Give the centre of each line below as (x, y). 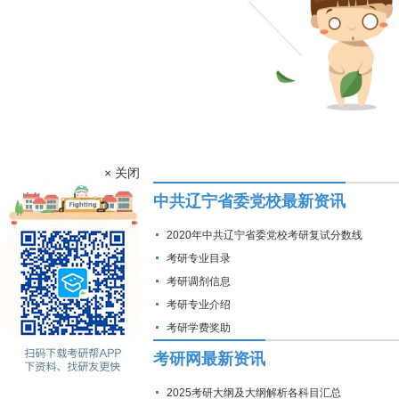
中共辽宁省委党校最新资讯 (249, 201)
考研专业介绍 (199, 305)
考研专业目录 (199, 258)
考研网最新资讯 (209, 359)
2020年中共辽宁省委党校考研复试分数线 (265, 235)
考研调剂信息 (199, 281)
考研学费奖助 (199, 328)
